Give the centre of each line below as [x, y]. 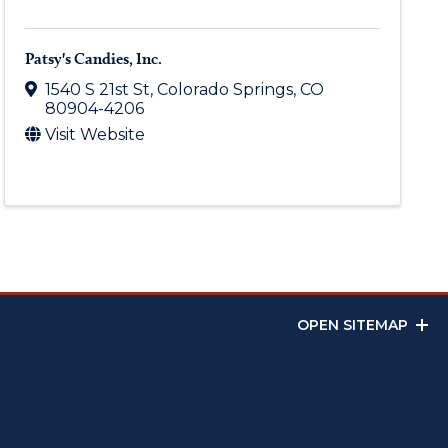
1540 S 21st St [98, 90]
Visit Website [95, 135]
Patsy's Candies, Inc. [94, 58]
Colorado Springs [225, 90]
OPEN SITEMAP [352, 325]
